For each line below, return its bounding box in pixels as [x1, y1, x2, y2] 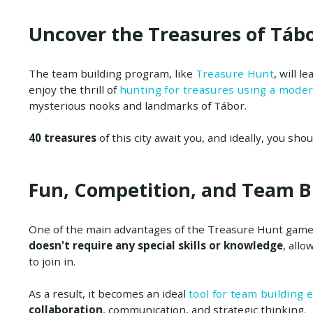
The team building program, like [28, 66, 196, 80]
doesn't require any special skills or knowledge [28, 238, 283, 252]
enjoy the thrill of [28, 82, 119, 96]
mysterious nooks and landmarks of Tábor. [28, 98, 247, 112]
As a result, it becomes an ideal [28, 286, 186, 300]
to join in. [28, 254, 75, 268]
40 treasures [28, 130, 99, 145]
